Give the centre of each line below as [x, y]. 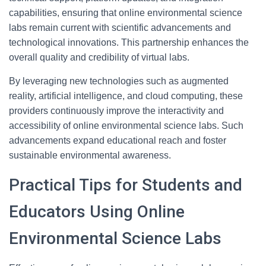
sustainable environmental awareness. [90, 155]
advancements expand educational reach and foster [118, 140]
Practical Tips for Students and [126, 185]
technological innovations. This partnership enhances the [129, 42]
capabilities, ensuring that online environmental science [126, 13]
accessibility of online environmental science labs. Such [126, 126]
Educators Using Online [97, 212]
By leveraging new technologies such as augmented [119, 81]
